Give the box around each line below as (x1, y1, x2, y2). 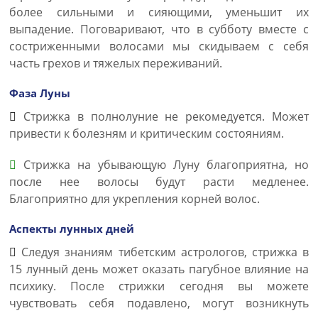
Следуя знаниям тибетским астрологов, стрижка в (16, 244, 309, 260)
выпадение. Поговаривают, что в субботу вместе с (9, 21, 309, 37)
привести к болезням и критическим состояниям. (9, 126, 284, 141)
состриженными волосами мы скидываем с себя (9, 38, 309, 54)
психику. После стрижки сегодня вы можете (9, 278, 309, 294)
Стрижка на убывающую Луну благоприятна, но (16, 157, 309, 172)
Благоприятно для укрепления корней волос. (9, 191, 260, 207)
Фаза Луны (9, 86, 70, 100)
